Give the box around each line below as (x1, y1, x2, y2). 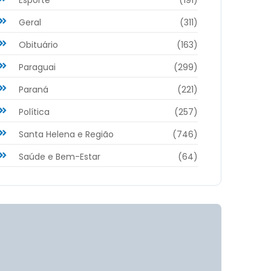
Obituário (19, 38, 58, 51)
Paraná (19, 83, 48, 96)
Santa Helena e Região (19, 128, 114, 140)
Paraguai (19, 60, 56, 73)
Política (19, 105, 50, 118)
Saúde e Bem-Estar (19, 150, 100, 163)
